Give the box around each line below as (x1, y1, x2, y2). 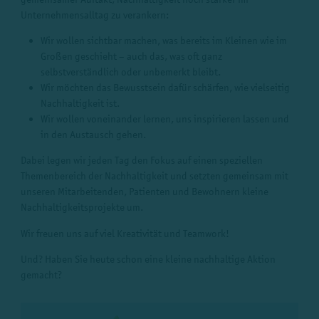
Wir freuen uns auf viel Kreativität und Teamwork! (20, 226, 229, 239)
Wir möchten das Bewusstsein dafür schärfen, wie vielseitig (41, 81, 291, 94)
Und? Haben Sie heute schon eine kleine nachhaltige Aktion (20, 252, 276, 265)
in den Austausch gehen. (41, 128, 147, 141)
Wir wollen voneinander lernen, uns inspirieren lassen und (41, 113, 290, 125)
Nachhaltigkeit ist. (41, 97, 120, 110)
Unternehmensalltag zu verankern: (20, 8, 169, 21)
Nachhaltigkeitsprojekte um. (20, 201, 143, 214)
